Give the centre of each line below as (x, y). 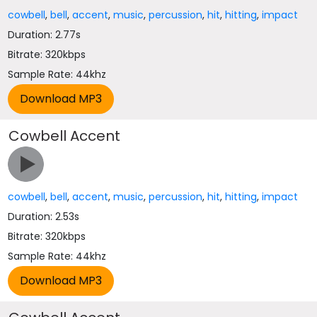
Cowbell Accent (65, 136)
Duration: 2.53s (44, 217)
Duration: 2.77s (45, 35)
